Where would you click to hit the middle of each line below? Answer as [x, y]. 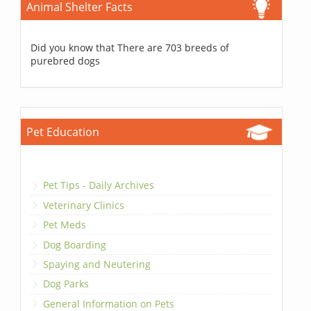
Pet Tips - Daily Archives [99, 185]
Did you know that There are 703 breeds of [130, 48]
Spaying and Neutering [97, 264]
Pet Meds [65, 225]
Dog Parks [66, 284]
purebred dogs [66, 61]
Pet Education [63, 132]
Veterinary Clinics [84, 205]
